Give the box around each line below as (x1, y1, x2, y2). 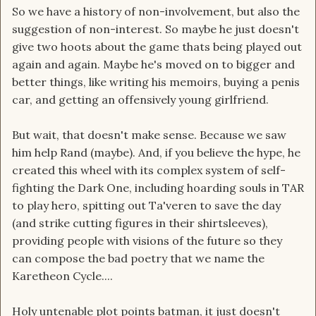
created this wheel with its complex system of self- (12, 163, 286, 178)
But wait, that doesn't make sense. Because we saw (12, 128, 286, 142)
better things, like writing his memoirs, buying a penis (12, 75, 300, 90)
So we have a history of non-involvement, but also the (12, 4, 300, 19)
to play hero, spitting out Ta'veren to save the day (12, 198, 281, 213)
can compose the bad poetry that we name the (12, 251, 265, 266)
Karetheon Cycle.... (12, 269, 113, 284)
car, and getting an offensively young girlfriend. (12, 92, 269, 107)
